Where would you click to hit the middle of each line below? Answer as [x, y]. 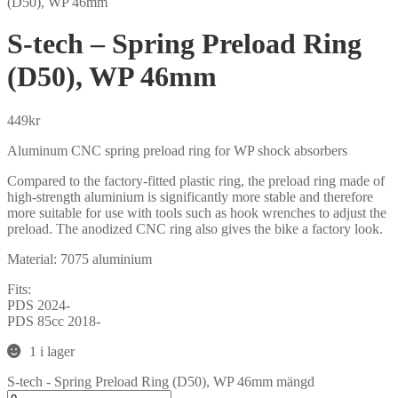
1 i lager [55, 351]
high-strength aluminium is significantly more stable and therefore [190, 196]
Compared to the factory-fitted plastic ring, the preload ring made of [196, 180]
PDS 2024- [39, 305]
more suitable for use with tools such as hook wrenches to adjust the [197, 212]
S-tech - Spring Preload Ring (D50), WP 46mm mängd [161, 381]
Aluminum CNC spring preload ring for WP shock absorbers [177, 150]
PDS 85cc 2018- [54, 321]
